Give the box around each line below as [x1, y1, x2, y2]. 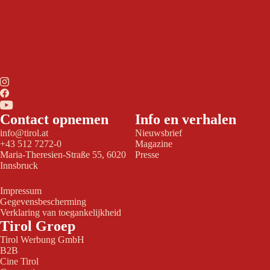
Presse [135, 149, 159, 160]
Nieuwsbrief [135, 127, 182, 138]
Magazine [135, 138, 172, 149]
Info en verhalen [135, 111, 236, 127]
